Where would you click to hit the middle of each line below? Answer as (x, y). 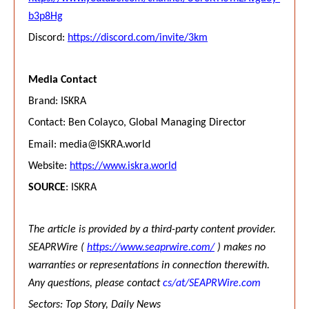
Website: (49, 166)
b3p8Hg (46, 16)
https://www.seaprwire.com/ (151, 247)
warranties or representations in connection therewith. (149, 265)
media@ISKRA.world (105, 144)
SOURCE (47, 188)
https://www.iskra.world (123, 166)
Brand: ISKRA (57, 101)
